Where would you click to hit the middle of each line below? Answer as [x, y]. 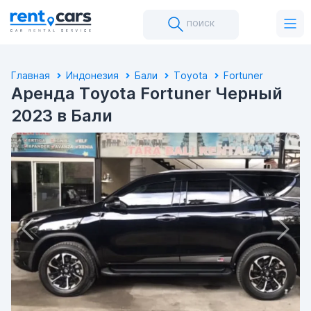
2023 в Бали [62, 116]
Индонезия [92, 75]
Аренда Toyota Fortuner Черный [147, 93]
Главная [31, 75]
